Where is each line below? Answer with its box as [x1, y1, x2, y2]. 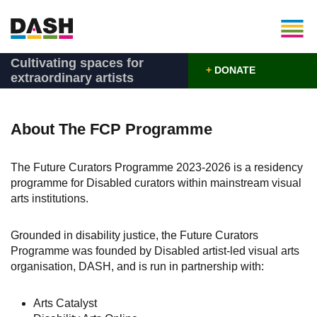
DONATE [211, 65, 255, 76]
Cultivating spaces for [11, 56, 144, 70]
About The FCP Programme [11, 120, 212, 138]
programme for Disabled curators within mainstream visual [11, 177, 301, 189]
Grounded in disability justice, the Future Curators [11, 229, 258, 241]
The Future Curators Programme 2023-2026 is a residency [11, 161, 303, 173]
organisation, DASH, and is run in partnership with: [11, 260, 270, 272]
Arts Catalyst [33, 297, 100, 309]
